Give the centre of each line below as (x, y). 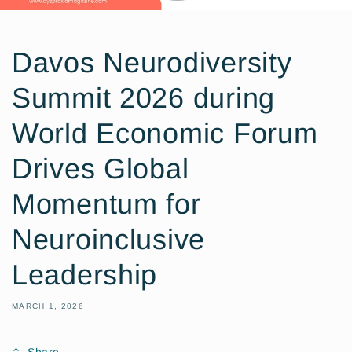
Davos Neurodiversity (152, 63)
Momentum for (106, 204)
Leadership (85, 275)
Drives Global (101, 169)
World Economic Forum (165, 134)
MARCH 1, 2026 (48, 306)
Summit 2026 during (143, 98)
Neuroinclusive (109, 240)
